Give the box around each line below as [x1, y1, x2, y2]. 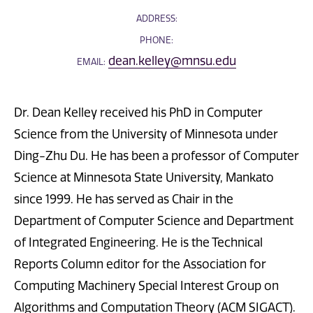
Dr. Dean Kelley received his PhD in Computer [14, 105, 263, 119]
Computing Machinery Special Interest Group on [14, 278, 279, 293]
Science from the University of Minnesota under [14, 126, 278, 141]
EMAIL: [77, 57, 105, 67]
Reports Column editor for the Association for [14, 256, 266, 271]
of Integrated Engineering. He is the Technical [14, 235, 263, 249]
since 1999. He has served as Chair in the [14, 191, 233, 206]
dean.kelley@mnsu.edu [108, 54, 236, 68]
